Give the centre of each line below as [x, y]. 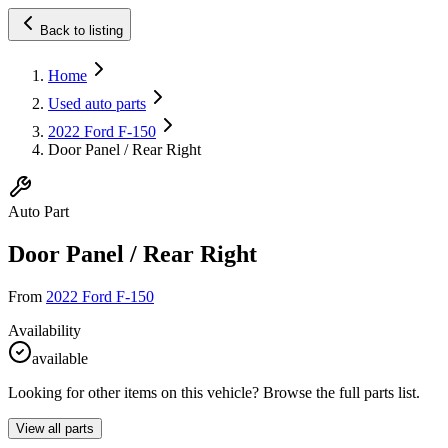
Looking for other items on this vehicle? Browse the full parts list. [214, 392]
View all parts [55, 428]
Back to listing [81, 30]
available [60, 358]
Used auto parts [97, 103]
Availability [44, 330]
